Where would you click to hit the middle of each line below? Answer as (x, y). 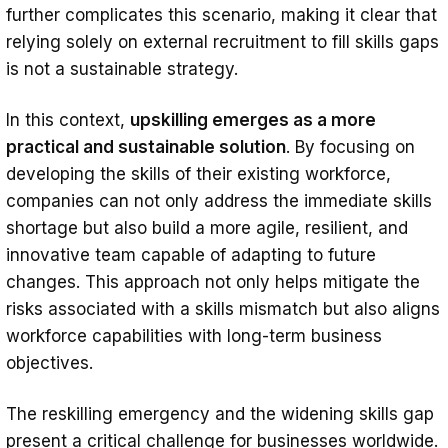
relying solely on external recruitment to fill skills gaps (222, 41)
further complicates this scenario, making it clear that (221, 14)
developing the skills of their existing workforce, (198, 173)
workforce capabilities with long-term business (194, 335)
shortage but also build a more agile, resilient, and (207, 227)
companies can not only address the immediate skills (219, 200)
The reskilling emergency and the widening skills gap (220, 413)
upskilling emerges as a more (253, 119)
